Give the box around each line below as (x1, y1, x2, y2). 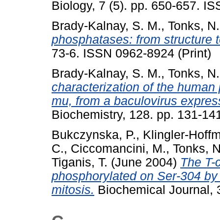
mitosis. (52, 183, 94, 196)
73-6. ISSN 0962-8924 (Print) (52, 46, 211, 60)
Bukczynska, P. (52, 128, 136, 141)
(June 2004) (108, 155, 180, 169)
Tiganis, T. (52, 155, 108, 169)
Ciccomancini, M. (71, 141, 166, 155)
